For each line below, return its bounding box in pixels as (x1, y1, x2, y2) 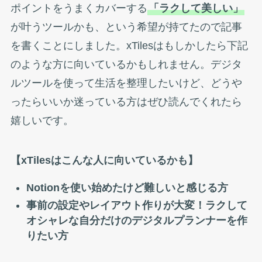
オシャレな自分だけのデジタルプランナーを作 (26, 215, 247, 227)
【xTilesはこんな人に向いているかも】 (10, 154, 198, 166)
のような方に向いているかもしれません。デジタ (10, 58, 242, 70)
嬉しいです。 (10, 114, 74, 126)
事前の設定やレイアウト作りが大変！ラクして (26, 199, 247, 212)
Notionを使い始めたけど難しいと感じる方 (26, 181, 228, 194)
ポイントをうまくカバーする (10, 2, 147, 14)
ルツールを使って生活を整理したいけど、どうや (10, 77, 242, 89)
